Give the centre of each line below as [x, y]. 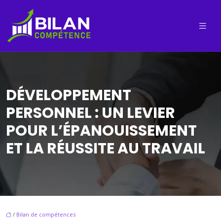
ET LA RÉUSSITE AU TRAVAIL [106, 149]
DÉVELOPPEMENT [69, 95]
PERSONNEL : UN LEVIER [91, 113]
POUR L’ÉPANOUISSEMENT [101, 131]
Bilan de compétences [46, 215]
